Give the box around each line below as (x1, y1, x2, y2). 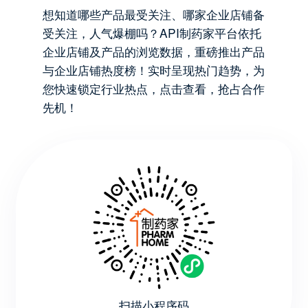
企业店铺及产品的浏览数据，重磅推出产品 (43, 42, 265, 60)
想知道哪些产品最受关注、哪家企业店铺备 (43, 5, 265, 23)
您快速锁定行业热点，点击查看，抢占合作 (43, 79, 265, 97)
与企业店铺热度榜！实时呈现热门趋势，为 (43, 60, 265, 78)
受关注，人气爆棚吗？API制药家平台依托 (43, 23, 262, 41)
